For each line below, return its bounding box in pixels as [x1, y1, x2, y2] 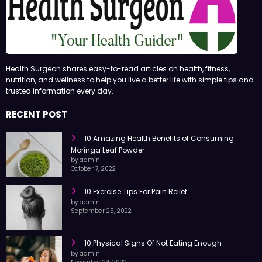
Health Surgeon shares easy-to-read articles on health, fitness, [6, 73, 230, 83]
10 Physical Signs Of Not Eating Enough [84, 246, 222, 257]
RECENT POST [6, 116, 67, 129]
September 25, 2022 [71, 215, 132, 223]
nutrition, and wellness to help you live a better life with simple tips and [6, 84, 254, 94]
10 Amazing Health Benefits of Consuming [84, 142, 234, 152]
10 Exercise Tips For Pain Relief [84, 195, 187, 205]
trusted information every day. [6, 95, 113, 105]
